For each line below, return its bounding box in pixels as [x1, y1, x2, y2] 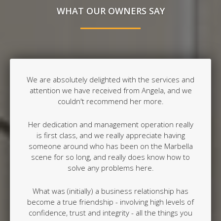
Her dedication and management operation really [28, 119, 193, 129]
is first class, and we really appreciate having [36, 130, 185, 140]
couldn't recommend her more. [57, 96, 164, 106]
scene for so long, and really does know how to [31, 151, 190, 162]
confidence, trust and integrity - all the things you [29, 207, 192, 218]
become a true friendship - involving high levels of [27, 196, 194, 207]
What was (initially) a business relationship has [33, 185, 188, 196]
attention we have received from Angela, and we [29, 85, 192, 95]
